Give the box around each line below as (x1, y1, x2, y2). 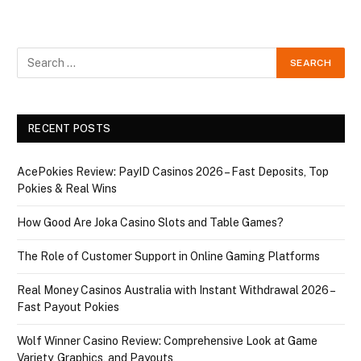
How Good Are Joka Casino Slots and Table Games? (17, 216, 284, 230)
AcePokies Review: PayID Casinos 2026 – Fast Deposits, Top (17, 165, 329, 179)
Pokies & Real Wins (17, 182, 117, 196)
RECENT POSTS (28, 122, 111, 135)
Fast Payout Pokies (17, 301, 119, 314)
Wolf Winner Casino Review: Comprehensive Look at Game (17, 334, 317, 348)
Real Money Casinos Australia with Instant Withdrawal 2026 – (17, 284, 334, 297)
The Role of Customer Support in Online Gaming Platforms (17, 250, 320, 263)
